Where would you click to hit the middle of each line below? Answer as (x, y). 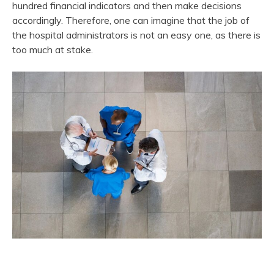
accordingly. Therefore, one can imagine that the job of (131, 20)
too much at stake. (53, 50)
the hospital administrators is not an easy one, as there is (136, 35)
